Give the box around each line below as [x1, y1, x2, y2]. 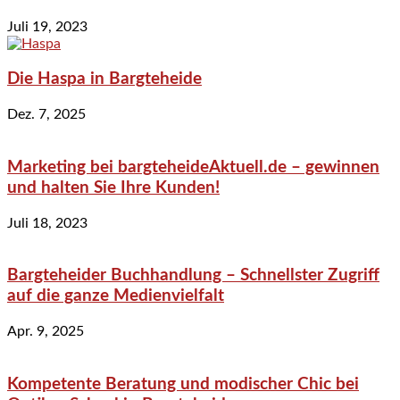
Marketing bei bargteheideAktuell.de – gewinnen [7, 158, 379, 176]
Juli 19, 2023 [7, 19, 87, 34]
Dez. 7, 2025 [7, 107, 86, 122]
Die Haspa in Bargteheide [7, 71, 202, 88]
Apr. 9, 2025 [7, 324, 84, 339]
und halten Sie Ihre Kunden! [7, 179, 220, 196]
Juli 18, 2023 [7, 215, 87, 230]
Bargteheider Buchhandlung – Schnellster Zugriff [7, 267, 379, 285]
